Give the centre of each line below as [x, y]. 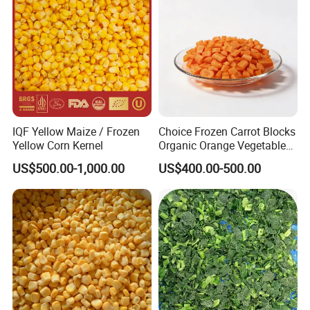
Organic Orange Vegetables [225, 146]
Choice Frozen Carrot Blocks [227, 132]
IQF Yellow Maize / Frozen [76, 132]
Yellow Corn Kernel [58, 146]
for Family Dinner [200, 159]
